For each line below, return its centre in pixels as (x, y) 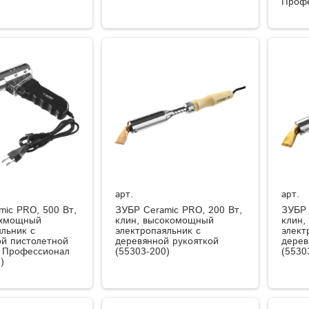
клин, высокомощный (165, 220)
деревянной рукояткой (167, 241)
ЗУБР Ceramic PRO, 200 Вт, (179, 210)
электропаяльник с (158, 231)
